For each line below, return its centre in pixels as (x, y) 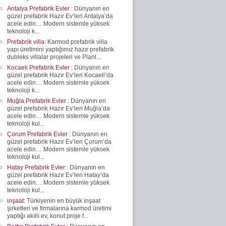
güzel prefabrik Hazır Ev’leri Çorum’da (59, 142)
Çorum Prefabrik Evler (38, 134)
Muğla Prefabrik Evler (37, 101)
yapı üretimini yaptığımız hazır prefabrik (61, 49)
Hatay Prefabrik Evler (37, 167)
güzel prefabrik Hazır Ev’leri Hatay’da (58, 175)
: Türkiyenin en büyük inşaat (62, 201)
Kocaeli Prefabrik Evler (39, 67)
